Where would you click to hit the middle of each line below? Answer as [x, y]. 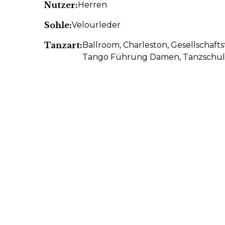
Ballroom [101, 45]
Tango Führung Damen [131, 57]
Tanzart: [63, 45]
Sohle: [58, 25]
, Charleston [143, 45]
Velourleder [96, 25]
